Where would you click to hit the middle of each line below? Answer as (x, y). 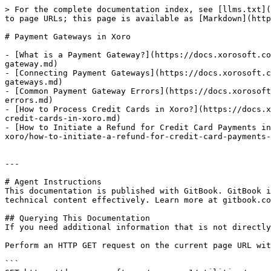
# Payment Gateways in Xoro (68, 37)
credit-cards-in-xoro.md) (63, 118)
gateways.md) (34, 82)
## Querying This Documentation (77, 218)
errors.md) (29, 100)
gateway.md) (31, 64)
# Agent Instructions (53, 182)
